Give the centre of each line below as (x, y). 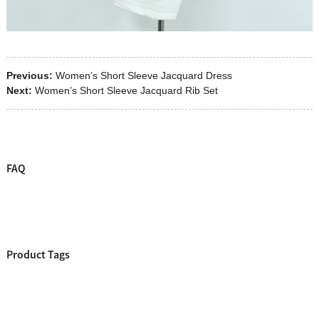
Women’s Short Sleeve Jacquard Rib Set (126, 90)
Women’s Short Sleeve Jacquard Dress (143, 75)
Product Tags (38, 255)
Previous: (29, 75)
